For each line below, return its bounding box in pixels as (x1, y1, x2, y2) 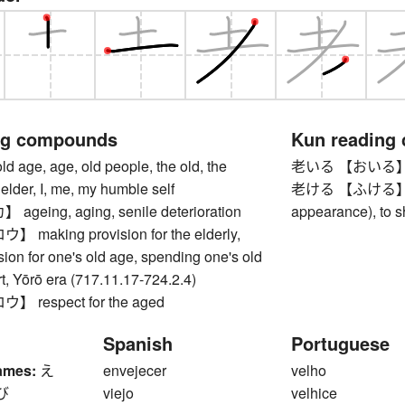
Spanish (103, 329, 173, 356)
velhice (291, 381, 338, 403)
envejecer (103, 359, 166, 381)
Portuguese (291, 329, 391, 356)
